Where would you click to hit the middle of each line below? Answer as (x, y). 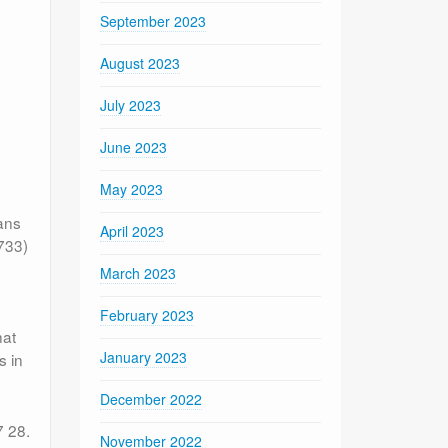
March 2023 (138, 272)
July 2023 (131, 104)
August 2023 (140, 62)
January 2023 (144, 356)
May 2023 (132, 188)
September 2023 (153, 20)
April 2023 (132, 230)
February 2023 (147, 314)
